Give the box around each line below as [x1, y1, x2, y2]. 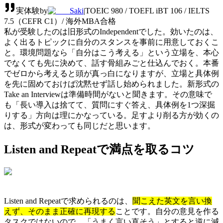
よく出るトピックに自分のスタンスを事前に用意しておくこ [4, 37, 219, 46]
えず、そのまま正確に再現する [4, 207, 115, 216]
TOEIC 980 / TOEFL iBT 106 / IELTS [85, 6, 210, 15]
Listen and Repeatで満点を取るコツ [4, 142, 195, 156]
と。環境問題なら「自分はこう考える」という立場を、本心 [4, 48, 219, 57]
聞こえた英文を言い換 [132, 196, 212, 205]
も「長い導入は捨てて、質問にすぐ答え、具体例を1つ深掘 [4, 100, 215, 109]
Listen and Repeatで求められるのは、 [4, 196, 132, 205]
